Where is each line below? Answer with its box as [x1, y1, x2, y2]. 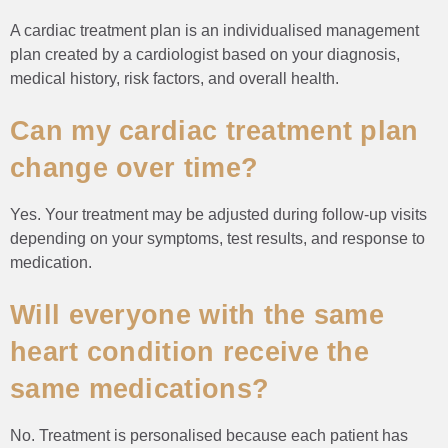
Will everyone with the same [10, 299, 385, 330]
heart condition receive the [10, 336, 370, 367]
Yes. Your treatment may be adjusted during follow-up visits [10, 205, 427, 223]
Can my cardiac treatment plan [10, 115, 419, 146]
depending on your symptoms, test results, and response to [10, 229, 425, 247]
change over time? [10, 152, 259, 183]
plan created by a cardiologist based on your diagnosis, [10, 45, 400, 63]
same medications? [10, 373, 270, 404]
